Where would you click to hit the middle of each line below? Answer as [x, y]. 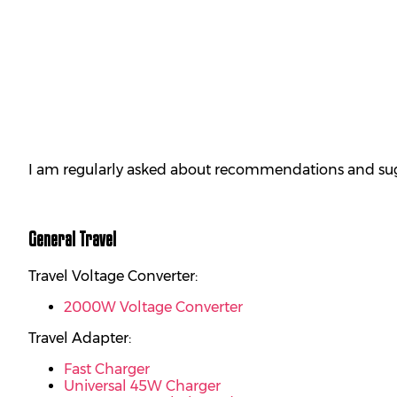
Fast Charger [107, 370]
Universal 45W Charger [142, 386]
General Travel [72, 238]
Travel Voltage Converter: [113, 276]
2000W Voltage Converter [153, 307]
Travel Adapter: [80, 339]
